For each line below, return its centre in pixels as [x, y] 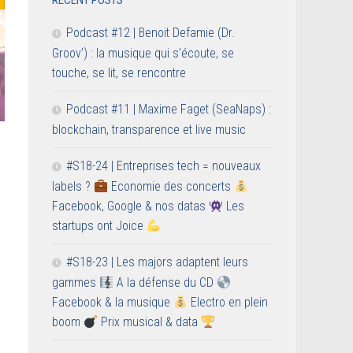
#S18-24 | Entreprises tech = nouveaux [163, 166]
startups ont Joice [99, 226]
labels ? [73, 187]
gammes [76, 283]
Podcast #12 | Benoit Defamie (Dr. [150, 33]
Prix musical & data [150, 322]
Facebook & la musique [113, 303]
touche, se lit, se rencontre [119, 73]
